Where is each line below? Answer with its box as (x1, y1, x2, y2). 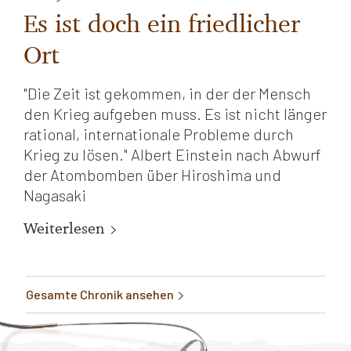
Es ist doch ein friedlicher (24, 8, 300, 39)
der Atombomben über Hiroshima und (24, 165, 281, 185)
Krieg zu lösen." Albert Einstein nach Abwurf (24, 145, 321, 165)
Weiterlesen (24, 219, 109, 238)
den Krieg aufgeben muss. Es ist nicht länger (24, 104, 327, 124)
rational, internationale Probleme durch (24, 125, 294, 144)
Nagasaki (24, 186, 86, 205)
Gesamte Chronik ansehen (26, 287, 176, 302)
